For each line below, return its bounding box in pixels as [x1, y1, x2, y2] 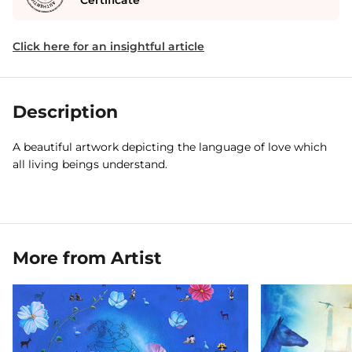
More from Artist [13, 247, 162, 269]
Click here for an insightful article [13, 39, 204, 53]
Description [13, 101, 118, 123]
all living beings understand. [13, 157, 167, 171]
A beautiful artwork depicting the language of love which [13, 140, 327, 154]
